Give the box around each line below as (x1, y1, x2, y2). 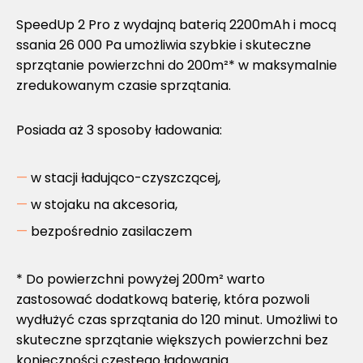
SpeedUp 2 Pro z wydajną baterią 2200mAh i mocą (16, 15, 336, 35)
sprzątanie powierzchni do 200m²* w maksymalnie (16, 56, 337, 75)
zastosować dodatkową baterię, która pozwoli (16, 290, 310, 310)
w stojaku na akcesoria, (31, 195, 177, 215)
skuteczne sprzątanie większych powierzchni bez (16, 331, 328, 350)
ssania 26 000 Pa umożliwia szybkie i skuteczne (16, 36, 311, 55)
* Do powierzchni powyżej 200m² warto (16, 270, 265, 289)
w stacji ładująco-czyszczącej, (31, 169, 220, 188)
